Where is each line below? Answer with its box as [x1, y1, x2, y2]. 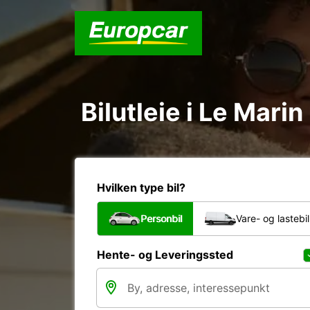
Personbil [140, 212, 182, 224]
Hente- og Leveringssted [97, 248, 233, 262]
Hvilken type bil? [97, 181, 185, 194]
